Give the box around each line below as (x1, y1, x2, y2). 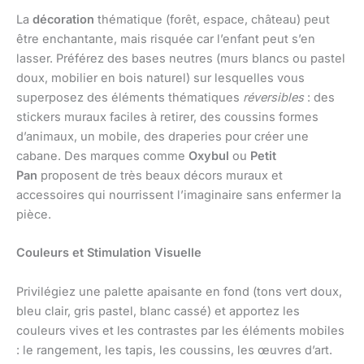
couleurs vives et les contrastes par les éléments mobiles (16, 323, 344, 338)
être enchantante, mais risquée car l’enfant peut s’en (16, 31, 315, 46)
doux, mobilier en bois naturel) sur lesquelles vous (16, 70, 305, 85)
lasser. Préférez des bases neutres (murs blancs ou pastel (16, 50, 345, 66)
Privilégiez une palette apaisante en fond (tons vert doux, (16, 284, 342, 299)
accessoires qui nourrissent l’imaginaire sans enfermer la (16, 187, 341, 202)
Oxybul (188, 148, 229, 163)
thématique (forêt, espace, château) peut (94, 11, 330, 27)
